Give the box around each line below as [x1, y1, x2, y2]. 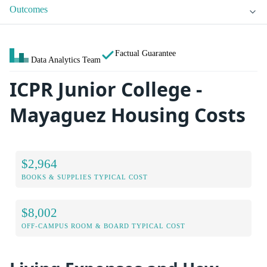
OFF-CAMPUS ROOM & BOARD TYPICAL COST [21, 222, 185, 229]
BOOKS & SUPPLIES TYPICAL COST [21, 173, 148, 181]
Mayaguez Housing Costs [10, 102, 246, 128]
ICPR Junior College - [10, 76, 202, 103]
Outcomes [10, 4, 48, 15]
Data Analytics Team [31, 55, 101, 65]
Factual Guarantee [115, 48, 176, 58]
